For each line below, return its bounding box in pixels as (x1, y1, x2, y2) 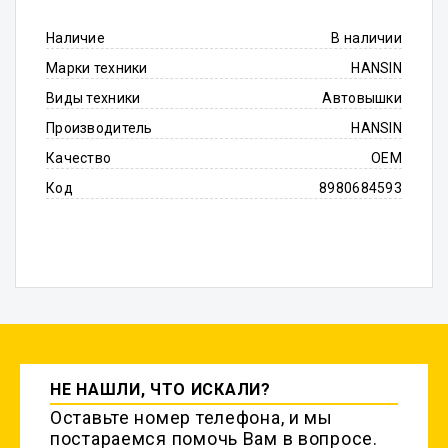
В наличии (331, 30, 402, 46)
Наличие (46, 30, 105, 46)
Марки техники (46, 60, 148, 76)
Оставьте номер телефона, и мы (50, 407, 333, 428)
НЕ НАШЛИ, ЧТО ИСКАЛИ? (50, 380, 271, 399)
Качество (46, 150, 112, 166)
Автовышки (322, 90, 402, 106)
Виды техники (46, 90, 141, 106)
